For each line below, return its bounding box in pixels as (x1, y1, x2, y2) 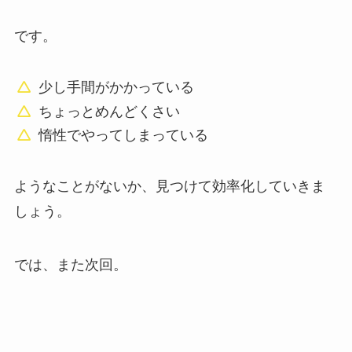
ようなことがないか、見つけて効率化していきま (13, 178, 325, 194)
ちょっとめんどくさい (38, 103, 181, 119)
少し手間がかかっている (38, 79, 195, 96)
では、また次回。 (13, 256, 127, 273)
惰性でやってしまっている (38, 127, 209, 144)
